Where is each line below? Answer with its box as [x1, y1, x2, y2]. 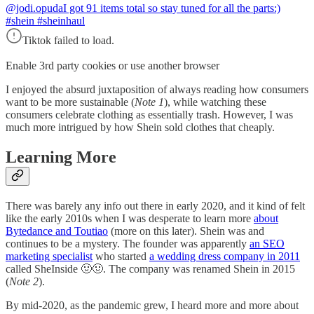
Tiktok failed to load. [22, 34, 114, 47]
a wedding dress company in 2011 [149, 250, 300, 263]
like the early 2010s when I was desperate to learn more [6, 212, 254, 225]
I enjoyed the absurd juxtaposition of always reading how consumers [6, 83, 308, 96]
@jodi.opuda [6, 2, 63, 15]
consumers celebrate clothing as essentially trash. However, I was [6, 109, 293, 121]
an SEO [250, 238, 285, 250]
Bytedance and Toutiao [6, 225, 108, 238]
